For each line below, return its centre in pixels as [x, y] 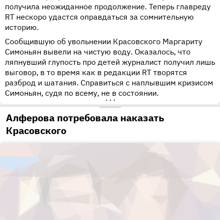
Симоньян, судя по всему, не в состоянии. [82, 93]
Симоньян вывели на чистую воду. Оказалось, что [98, 52]
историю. [22, 27]
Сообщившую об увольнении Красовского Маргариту [104, 41]
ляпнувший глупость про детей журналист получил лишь [110, 62]
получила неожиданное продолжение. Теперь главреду [108, 7]
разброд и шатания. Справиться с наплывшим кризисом [109, 83]
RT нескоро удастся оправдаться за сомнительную [99, 17]
